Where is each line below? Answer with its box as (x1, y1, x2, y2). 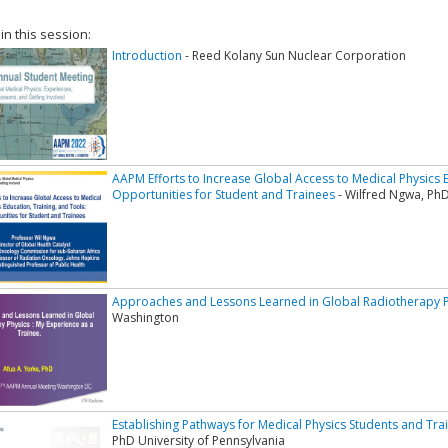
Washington (112, 309, 179, 327)
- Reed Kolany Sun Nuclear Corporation (182, 47, 406, 65)
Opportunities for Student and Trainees (112, 186, 335, 204)
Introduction (112, 47, 182, 65)
